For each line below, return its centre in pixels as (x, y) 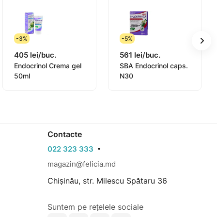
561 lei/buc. (140, 55)
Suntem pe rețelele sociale (95, 207)
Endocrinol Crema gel (48, 66)
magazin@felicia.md (82, 164)
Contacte (65, 134)
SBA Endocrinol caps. (154, 66)
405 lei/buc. (35, 55)
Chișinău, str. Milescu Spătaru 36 (107, 181)
